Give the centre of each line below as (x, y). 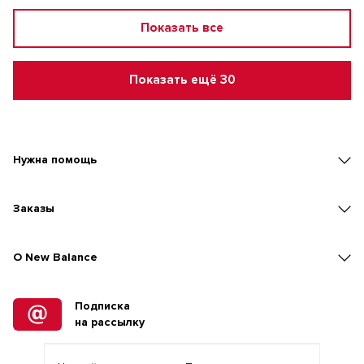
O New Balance (55, 257)
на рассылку (110, 322)
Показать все (182, 28)
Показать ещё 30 (182, 80)
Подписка (102, 306)
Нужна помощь (55, 160)
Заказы (34, 208)
